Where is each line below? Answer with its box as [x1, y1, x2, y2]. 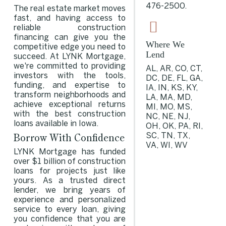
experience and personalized [13, 196, 126, 204]
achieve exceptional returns [13, 100, 126, 108]
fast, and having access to [13, 14, 126, 22]
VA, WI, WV [145, 142, 188, 150]
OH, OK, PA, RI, [145, 123, 203, 131]
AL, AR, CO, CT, [145, 65, 202, 73]
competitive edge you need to [13, 43, 126, 51]
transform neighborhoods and [13, 91, 126, 99]
